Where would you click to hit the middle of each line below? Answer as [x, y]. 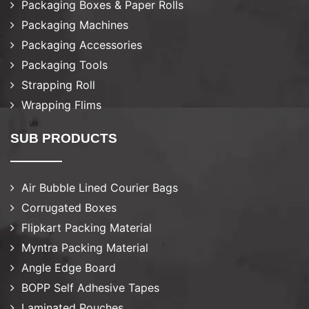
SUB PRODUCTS [64, 139]
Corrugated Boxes [67, 208]
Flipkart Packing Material [85, 228]
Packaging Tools [63, 65]
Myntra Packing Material [83, 248]
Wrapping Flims [60, 105]
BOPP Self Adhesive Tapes [89, 288]
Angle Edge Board [67, 268]
